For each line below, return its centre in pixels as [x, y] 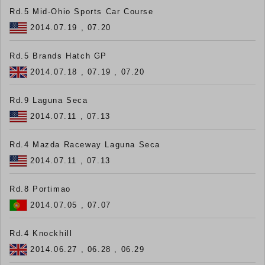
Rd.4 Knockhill [41, 234]
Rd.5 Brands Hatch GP [58, 56]
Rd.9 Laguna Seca [49, 101]
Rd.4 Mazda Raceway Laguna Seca [85, 145]
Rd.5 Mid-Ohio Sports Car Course [82, 12]
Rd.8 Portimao [40, 189]
